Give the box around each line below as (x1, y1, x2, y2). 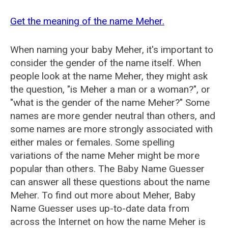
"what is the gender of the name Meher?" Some (10, 97, 210, 108)
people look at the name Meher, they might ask (10, 70, 208, 82)
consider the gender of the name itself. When (10, 57, 201, 69)
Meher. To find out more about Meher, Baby (10, 189, 195, 201)
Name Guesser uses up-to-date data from (10, 203, 189, 214)
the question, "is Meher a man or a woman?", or (10, 83, 210, 95)
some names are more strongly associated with (10, 123, 213, 135)
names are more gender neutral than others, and (10, 110, 215, 122)
